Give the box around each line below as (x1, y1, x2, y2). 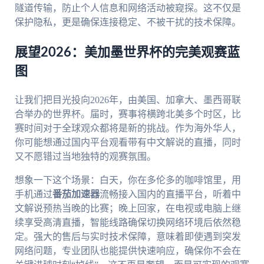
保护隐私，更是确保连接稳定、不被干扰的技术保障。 (14, 16, 241, 27)
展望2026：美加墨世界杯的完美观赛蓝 (14, 45, 240, 59)
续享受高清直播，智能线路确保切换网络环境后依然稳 (14, 217, 241, 227)
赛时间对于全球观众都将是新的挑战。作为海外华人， (14, 123, 241, 133)
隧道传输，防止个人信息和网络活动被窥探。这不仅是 (14, 2, 241, 13)
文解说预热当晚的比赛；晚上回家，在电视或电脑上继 (14, 203, 241, 213)
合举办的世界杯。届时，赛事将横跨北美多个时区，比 (14, 108, 241, 119)
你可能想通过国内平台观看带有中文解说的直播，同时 (14, 137, 241, 147)
